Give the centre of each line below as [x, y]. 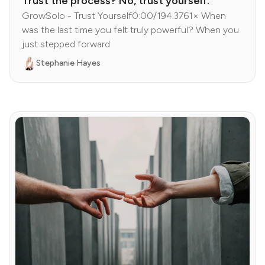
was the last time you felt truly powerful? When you [130, 30]
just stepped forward [66, 44]
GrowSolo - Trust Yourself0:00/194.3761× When [124, 16]
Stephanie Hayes [68, 63]
